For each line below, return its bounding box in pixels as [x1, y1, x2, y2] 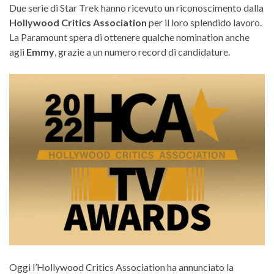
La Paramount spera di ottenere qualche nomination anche [9, 31, 250, 43]
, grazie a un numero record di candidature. [54, 45, 230, 57]
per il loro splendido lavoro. [147, 16, 262, 28]
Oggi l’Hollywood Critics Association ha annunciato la [9, 261, 234, 273]
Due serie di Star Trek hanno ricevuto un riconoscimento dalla [9, 1, 264, 13]
